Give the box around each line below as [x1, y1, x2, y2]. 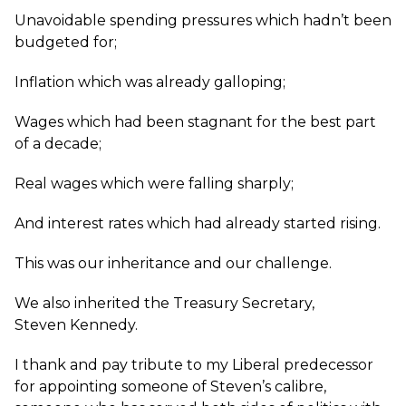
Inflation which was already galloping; [14, 73, 285, 91]
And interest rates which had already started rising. [14, 215, 381, 232]
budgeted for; [14, 34, 117, 51]
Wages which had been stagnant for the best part [14, 113, 376, 130]
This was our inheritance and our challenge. [14, 255, 332, 272]
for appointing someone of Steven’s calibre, [14, 378, 326, 395]
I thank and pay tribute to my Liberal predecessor [14, 356, 373, 373]
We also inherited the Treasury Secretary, [14, 295, 314, 312]
